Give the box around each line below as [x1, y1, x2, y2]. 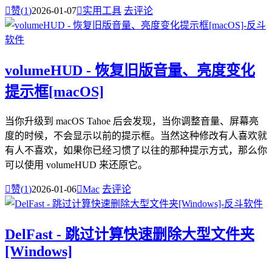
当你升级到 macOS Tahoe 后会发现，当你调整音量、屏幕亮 [5, 115, 259, 126]
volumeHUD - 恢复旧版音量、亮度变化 [5, 62, 255, 78]
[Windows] [5, 243, 72, 259]
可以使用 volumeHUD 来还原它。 [5, 159, 148, 170]
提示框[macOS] [5, 83, 104, 100]
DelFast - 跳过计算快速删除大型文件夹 [5, 226, 254, 242]
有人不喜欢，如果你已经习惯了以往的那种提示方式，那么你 [5, 144, 267, 155]
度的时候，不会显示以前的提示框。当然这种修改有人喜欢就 [5, 130, 267, 141]
